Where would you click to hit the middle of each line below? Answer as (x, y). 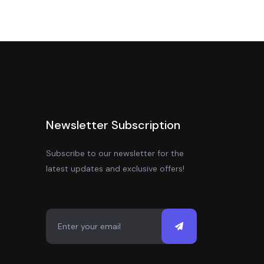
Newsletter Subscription (113, 125)
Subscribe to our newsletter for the (115, 153)
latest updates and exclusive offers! (115, 169)
